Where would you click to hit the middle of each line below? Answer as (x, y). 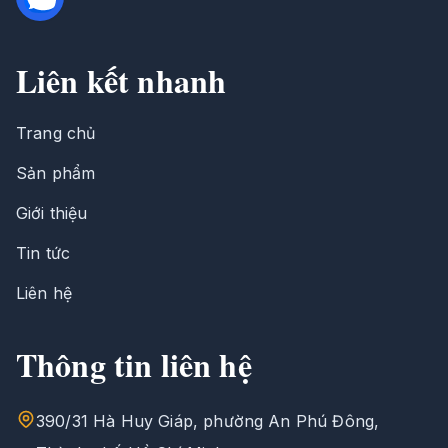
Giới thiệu (52, 212)
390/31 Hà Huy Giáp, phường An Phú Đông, (208, 420)
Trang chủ (56, 132)
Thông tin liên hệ (134, 364)
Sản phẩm (56, 172)
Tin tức (43, 252)
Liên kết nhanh (121, 80)
